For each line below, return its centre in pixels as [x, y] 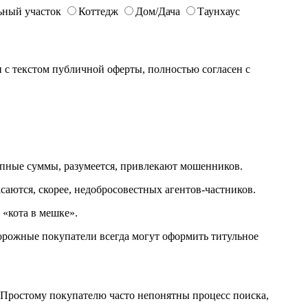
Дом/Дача [158, 11]
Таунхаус [219, 11]
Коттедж [98, 11]
